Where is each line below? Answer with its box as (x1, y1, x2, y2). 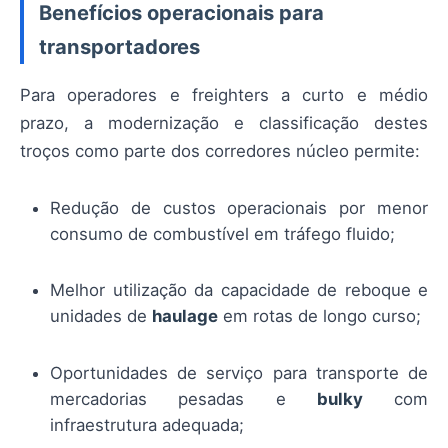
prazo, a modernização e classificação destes (20, 112, 428, 133)
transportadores (39, 34, 200, 60)
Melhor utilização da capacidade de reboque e (50, 280, 428, 301)
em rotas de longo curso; (218, 306, 421, 327)
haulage (152, 306, 218, 327)
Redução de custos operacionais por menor (50, 198, 428, 219)
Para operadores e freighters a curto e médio (20, 84, 428, 105)
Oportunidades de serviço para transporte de (50, 362, 428, 383)
